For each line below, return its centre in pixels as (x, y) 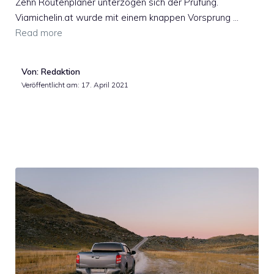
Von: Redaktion (51, 72)
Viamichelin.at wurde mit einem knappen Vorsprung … (127, 18)
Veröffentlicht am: (51, 85)
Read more (39, 33)
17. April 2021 (105, 85)
